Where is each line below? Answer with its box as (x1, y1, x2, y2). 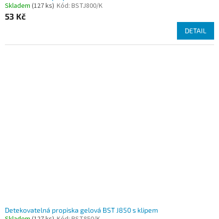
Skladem (5, 1, 32, 11)
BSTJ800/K (71, 1, 103, 11)
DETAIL (185, 26, 206, 35)
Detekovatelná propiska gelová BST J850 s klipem (5, 206, 158, 215)
